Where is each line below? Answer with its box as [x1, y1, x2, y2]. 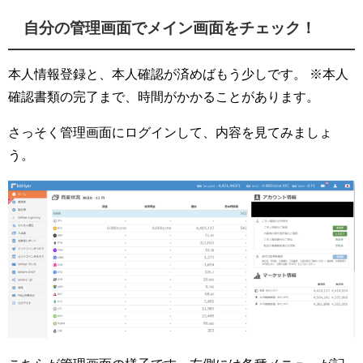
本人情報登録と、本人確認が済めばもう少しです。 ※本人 [8, 66, 348, 80]
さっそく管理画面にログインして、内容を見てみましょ [8, 125, 332, 139]
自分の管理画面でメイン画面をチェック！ [23, 19, 317, 36]
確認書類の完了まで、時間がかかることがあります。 [8, 89, 319, 103]
